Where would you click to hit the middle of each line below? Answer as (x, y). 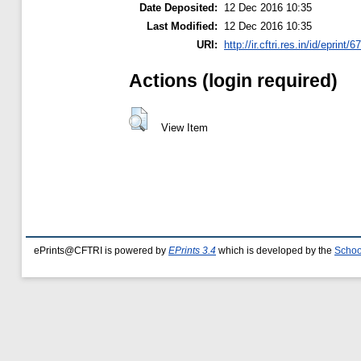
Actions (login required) (233, 81)
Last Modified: (182, 27)
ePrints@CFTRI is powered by (101, 251)
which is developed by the (275, 251)
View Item (184, 128)
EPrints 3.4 (192, 251)
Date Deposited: (178, 8)
